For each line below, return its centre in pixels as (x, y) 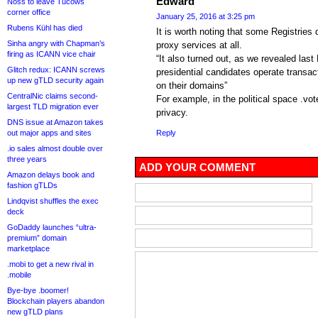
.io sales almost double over (55, 148)
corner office (29, 12)
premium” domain (37, 238)
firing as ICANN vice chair (51, 54)
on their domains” (192, 86)
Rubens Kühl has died (45, 28)
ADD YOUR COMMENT (197, 168)
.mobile (19, 275)
